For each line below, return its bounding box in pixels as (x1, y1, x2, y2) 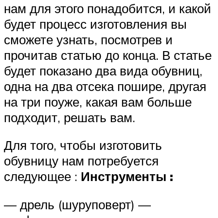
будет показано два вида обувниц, (4, 62, 202, 78)
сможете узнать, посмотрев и (4, 31, 173, 47)
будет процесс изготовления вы (4, 16, 187, 32)
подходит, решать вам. (4, 109, 135, 125)
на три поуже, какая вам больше (4, 93, 192, 109)
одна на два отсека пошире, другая (4, 78, 206, 94)
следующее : (4, 168, 81, 184)
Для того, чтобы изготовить (4, 137, 162, 153)
